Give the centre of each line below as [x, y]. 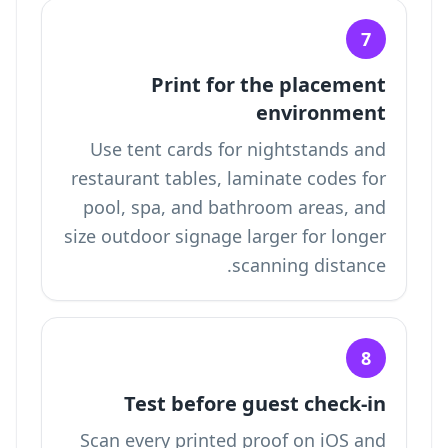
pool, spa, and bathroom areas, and [234, 207]
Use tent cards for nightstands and [238, 149]
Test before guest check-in [255, 403]
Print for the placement [268, 84]
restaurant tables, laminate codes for [228, 178]
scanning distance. [309, 265]
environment [321, 112]
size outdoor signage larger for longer [225, 236]
